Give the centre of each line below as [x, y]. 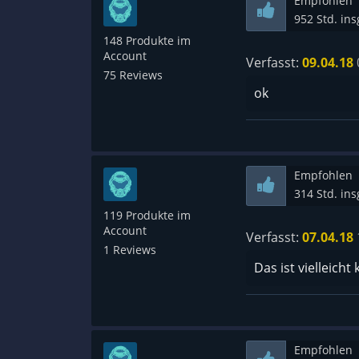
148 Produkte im [147, 41]
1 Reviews [130, 250]
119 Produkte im [147, 216]
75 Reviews [133, 75]
